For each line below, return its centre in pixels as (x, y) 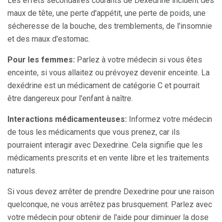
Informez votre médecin (169, 119)
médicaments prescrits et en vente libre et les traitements (108, 158)
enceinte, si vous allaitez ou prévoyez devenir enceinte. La (109, 73)
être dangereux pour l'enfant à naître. (70, 99)
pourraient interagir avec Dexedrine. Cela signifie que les (105, 145)
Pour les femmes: (41, 60)
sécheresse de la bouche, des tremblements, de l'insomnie (110, 26)
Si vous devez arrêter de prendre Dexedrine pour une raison (111, 192)
